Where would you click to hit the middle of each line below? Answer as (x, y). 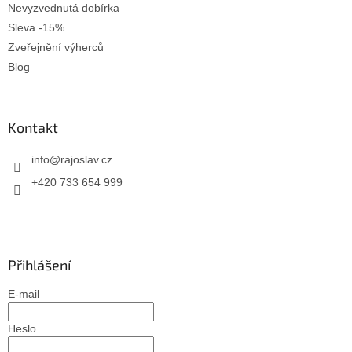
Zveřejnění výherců (56, 47)
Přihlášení (39, 264)
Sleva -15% (36, 27)
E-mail (24, 293)
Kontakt (33, 127)
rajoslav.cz (86, 159)
